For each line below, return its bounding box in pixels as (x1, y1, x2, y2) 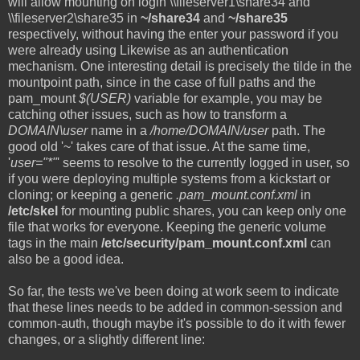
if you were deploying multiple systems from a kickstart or (8, 171, 330, 186)
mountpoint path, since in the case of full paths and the (8, 75, 316, 89)
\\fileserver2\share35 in (8, 10, 141, 25)
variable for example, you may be (131, 91, 322, 105)
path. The (268, 123, 325, 137)
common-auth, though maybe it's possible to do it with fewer (8, 316, 346, 330)
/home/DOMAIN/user (150, 123, 268, 137)
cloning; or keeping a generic (8, 187, 176, 202)
